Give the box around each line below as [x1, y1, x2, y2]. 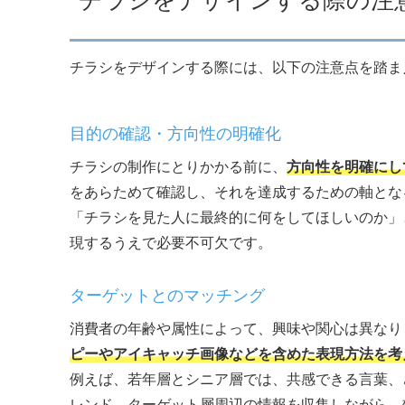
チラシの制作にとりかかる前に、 [70, 158, 287, 175]
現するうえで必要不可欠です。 [70, 234, 272, 251]
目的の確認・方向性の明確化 [70, 124, 281, 143]
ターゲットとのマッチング [70, 286, 265, 305]
